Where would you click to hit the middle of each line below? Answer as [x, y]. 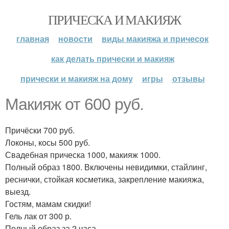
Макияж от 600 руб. [74, 104]
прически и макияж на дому [76, 78]
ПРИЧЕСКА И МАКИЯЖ [114, 19]
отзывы [188, 78]
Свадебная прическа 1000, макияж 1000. [83, 155]
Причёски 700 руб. [40, 130]
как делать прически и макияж [112, 59]
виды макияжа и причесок [155, 39]
